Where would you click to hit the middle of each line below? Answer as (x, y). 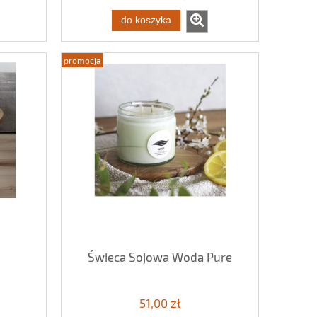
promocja (82, 60)
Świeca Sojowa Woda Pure (160, 257)
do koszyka (146, 20)
